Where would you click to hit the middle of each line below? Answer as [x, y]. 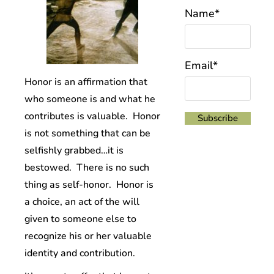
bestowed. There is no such [87, 168]
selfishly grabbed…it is [74, 150]
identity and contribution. [80, 253]
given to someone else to [80, 219]
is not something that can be [87, 133]
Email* [201, 66]
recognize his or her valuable [88, 236]
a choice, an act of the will [82, 202]
